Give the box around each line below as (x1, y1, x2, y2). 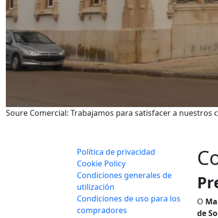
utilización (77, 182, 114, 193)
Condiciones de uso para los (77, 193, 181, 204)
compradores (77, 205, 127, 216)
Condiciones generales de (77, 170, 172, 181)
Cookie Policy (77, 158, 126, 169)
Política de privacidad (77, 146, 155, 158)
